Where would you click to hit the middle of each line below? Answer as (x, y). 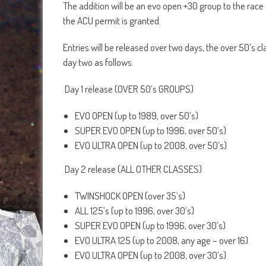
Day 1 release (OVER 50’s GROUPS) (128, 89)
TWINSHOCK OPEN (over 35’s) (130, 196)
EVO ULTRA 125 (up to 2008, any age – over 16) (161, 240)
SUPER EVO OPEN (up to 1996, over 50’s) (151, 131)
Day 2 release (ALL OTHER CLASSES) (132, 169)
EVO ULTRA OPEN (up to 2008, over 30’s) (151, 255)
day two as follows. (99, 62)
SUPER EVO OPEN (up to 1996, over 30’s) (150, 226)
